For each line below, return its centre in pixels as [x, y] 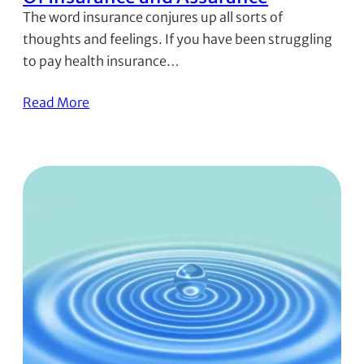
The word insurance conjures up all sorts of [153, 17]
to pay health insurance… [101, 61]
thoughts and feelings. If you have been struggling [178, 39]
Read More [56, 102]
